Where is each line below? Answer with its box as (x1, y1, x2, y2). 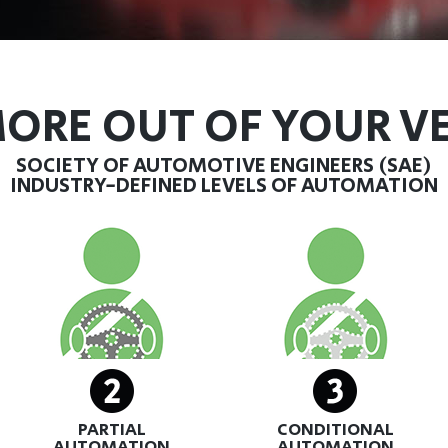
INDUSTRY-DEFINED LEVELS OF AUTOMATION (10, 171, 438, 202)
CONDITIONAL (277, 417, 395, 444)
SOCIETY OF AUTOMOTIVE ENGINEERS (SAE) (16, 151, 432, 182)
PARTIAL (77, 417, 146, 444)
